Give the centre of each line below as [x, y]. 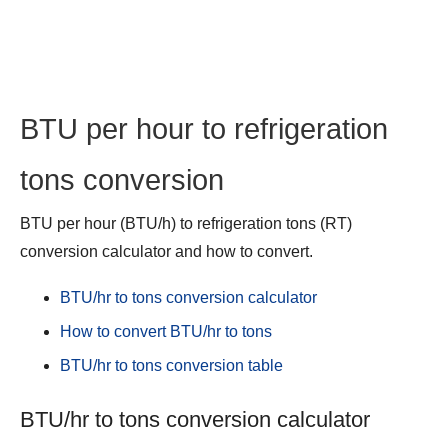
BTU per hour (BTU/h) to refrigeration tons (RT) [186, 223]
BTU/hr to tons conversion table [171, 365]
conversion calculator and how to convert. [166, 251]
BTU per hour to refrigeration [204, 129]
